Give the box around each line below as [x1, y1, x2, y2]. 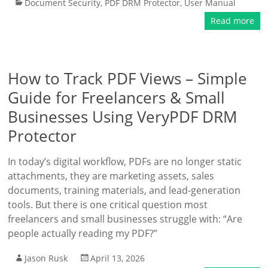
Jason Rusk [25, 252, 68, 264]
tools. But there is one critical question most [8, 198, 208, 211]
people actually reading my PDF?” [8, 227, 158, 240]
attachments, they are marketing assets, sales [8, 169, 215, 182]
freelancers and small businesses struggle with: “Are [8, 212, 243, 226]
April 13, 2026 [90, 252, 145, 264]
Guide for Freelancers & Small [8, 87, 226, 108]
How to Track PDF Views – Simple [8, 68, 248, 89]
